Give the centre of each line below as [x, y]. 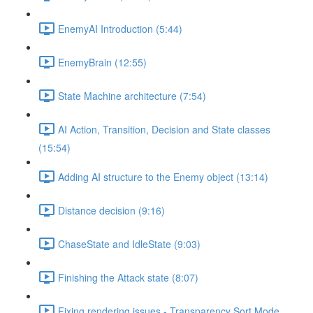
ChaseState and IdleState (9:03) [129, 243]
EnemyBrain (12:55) [102, 62]
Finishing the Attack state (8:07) [128, 277]
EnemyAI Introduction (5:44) [120, 28]
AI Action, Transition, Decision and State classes [164, 129]
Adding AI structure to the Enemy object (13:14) [163, 176]
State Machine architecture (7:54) [132, 95]
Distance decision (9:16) [111, 210]
